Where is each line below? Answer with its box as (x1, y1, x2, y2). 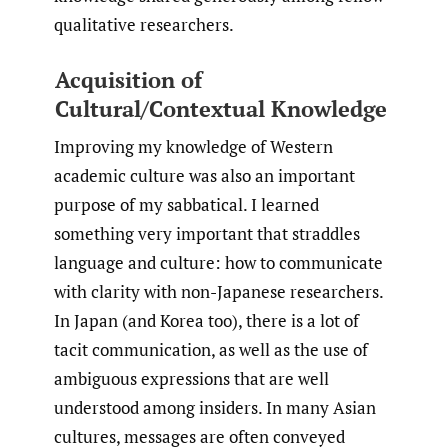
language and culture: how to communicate (54, 251, 383, 275)
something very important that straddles (54, 222, 360, 246)
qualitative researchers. (54, 13, 234, 37)
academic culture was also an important (54, 164, 355, 188)
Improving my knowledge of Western (54, 135, 333, 159)
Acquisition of (54, 64, 202, 94)
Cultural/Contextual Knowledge (54, 93, 387, 123)
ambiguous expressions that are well (54, 367, 329, 391)
